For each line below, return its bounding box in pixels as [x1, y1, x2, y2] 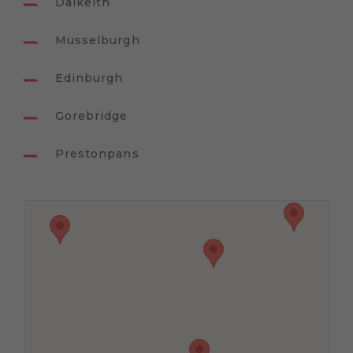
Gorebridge [55, 109, 128, 124]
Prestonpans [55, 147, 139, 162]
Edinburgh [55, 71, 124, 86]
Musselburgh [55, 33, 140, 48]
